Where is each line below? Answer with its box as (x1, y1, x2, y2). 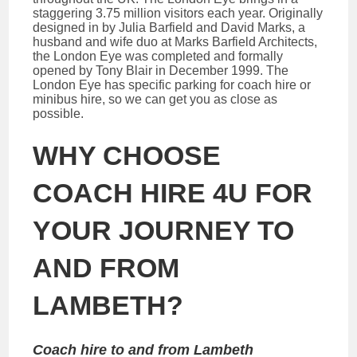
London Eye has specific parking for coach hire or (33, 77, 312, 92)
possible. (33, 106, 84, 120)
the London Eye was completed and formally (33, 49, 284, 63)
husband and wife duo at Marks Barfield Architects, (33, 34, 318, 49)
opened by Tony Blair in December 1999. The (33, 63, 289, 77)
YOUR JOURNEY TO (33, 214, 295, 245)
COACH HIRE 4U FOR (33, 177, 313, 208)
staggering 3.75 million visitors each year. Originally (33, 6, 324, 20)
